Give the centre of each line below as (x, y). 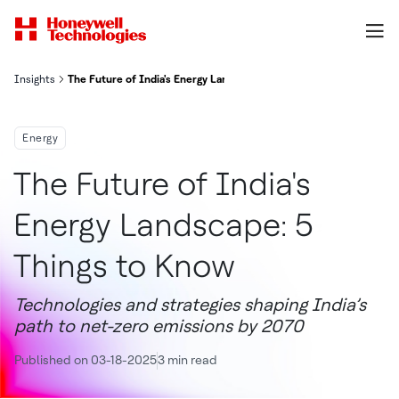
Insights (35, 79)
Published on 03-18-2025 (85, 360)
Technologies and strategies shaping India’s (190, 305)
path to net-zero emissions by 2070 (159, 326)
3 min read (187, 360)
